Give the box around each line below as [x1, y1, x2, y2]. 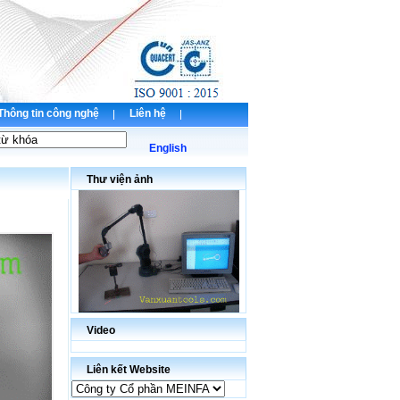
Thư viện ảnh [87, 173, 153, 186]
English [148, 142, 187, 154]
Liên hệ [129, 107, 166, 120]
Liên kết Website [87, 363, 171, 376]
